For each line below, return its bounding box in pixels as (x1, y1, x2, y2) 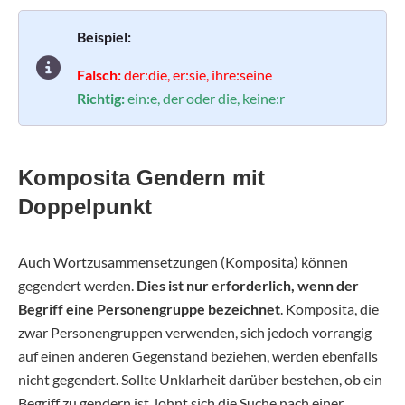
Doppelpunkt (18, 193, 152, 219)
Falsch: (77, 66, 124, 83)
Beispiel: (77, 28, 131, 45)
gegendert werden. (18, 276, 137, 294)
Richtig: (77, 89, 127, 107)
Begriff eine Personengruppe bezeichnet (18, 299, 280, 317)
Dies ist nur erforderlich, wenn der (137, 276, 359, 294)
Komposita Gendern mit (18, 165, 265, 190)
